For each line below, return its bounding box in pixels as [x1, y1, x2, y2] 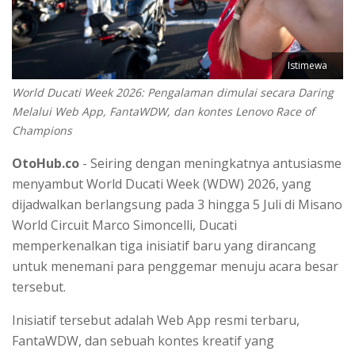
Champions [12, 122, 72, 138]
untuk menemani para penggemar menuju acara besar [12, 257, 338, 275]
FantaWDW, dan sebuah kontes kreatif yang [12, 331, 274, 349]
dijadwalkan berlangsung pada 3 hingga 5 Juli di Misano [12, 195, 342, 213]
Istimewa [288, 58, 327, 72]
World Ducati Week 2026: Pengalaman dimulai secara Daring [12, 84, 334, 100]
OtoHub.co [12, 154, 79, 172]
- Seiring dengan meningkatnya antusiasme [79, 154, 342, 172]
